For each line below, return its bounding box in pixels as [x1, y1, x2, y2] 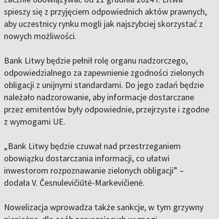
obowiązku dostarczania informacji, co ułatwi [4, 153, 170, 164]
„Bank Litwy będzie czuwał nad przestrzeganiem [4, 140, 181, 152]
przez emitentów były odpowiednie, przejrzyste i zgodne [4, 104, 209, 115]
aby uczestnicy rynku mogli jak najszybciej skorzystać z [4, 18, 203, 30]
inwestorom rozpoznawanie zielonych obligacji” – [4, 165, 184, 176]
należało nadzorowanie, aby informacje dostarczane [4, 91, 194, 103]
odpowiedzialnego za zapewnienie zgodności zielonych [4, 67, 204, 79]
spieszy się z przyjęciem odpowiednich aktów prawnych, [4, 6, 207, 18]
